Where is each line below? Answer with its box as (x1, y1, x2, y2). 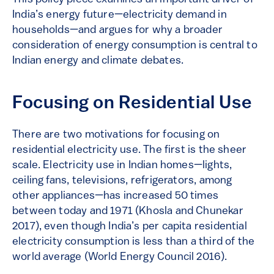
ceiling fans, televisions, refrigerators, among (12, 175, 232, 187)
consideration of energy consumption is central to (12, 40, 257, 52)
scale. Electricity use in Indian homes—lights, (12, 160, 232, 172)
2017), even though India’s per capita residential (12, 221, 247, 233)
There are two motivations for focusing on (12, 129, 220, 141)
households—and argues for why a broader (12, 24, 223, 37)
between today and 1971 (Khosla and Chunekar (12, 206, 243, 218)
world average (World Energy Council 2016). (12, 251, 230, 264)
